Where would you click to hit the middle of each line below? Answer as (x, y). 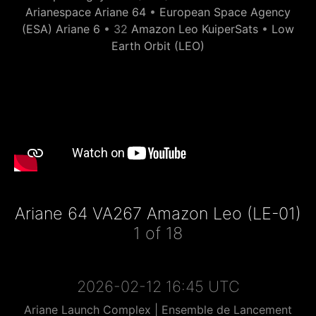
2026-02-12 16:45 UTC (158, 286)
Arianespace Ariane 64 (86, 12)
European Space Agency (225, 12)
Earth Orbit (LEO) (158, 46)
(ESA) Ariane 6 (61, 29)
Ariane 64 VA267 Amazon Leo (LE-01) (158, 213)
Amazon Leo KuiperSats (195, 29)
